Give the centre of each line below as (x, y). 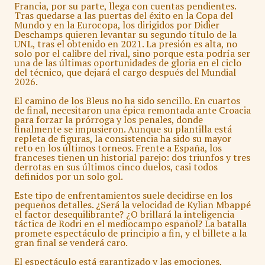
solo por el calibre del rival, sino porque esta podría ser (132, 54)
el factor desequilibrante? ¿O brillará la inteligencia (124, 214)
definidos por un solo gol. (69, 177)
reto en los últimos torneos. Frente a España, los (118, 148)
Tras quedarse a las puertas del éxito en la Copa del (124, 16)
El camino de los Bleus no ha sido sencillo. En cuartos (127, 101)
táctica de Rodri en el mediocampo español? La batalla (130, 224)
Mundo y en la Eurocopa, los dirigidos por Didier (117, 25)
